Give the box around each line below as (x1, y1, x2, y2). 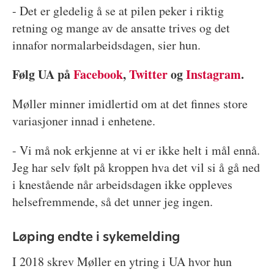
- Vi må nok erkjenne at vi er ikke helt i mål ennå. (12, 141, 260, 158)
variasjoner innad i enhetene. (12, 112, 155, 129)
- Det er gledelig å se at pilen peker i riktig (12, 2, 224, 19)
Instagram (185, 65, 241, 83)
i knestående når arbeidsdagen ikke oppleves (12, 176, 232, 193)
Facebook (73, 65, 123, 83)
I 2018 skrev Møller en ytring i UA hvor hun (12, 253, 232, 270)
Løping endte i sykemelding (12, 228, 180, 246)
